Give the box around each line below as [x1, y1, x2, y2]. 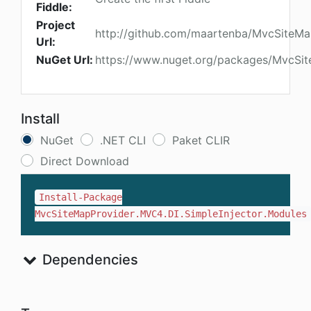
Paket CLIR [172, 133, 230, 148]
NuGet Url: [36, 53, 93, 67]
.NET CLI [100, 133, 146, 148]
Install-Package [39, 192, 123, 203]
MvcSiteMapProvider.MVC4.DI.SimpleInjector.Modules [35, 208, 307, 220]
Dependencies [38, 251, 138, 269]
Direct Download [40, 154, 129, 169]
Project [36, 18, 75, 33]
